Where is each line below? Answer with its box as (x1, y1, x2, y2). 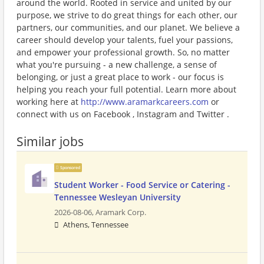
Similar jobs (16, 133, 84, 150)
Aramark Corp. (95, 207, 146, 217)
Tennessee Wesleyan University (54, 192, 181, 203)
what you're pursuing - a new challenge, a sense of (16, 59, 217, 70)
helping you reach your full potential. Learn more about (16, 84, 236, 95)
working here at (16, 96, 81, 107)
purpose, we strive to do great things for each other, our (16, 9, 237, 21)
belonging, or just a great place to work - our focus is (16, 71, 224, 82)
